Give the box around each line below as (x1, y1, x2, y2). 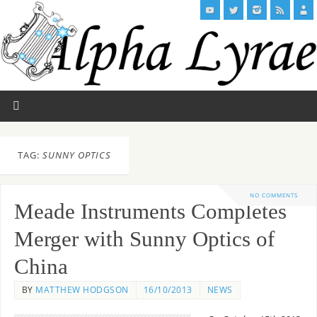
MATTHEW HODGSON (35, 284, 129, 296)
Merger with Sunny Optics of (13, 227, 275, 252)
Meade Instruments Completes (13, 200, 287, 224)
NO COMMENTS (250, 191, 298, 200)
